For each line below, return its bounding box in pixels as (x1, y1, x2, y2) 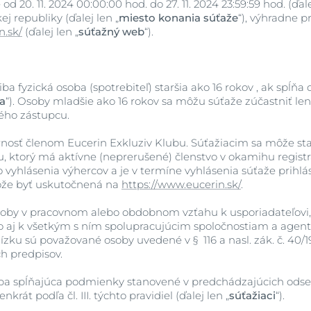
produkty (246, 46, 295, 59)
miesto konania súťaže (119, 11, 238, 24)
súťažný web (78, 25, 144, 38)
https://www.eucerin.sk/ (121, 178, 241, 191)
